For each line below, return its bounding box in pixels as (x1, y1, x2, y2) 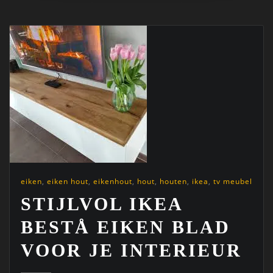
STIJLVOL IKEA (20, 194, 182, 214)
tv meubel (213, 176, 252, 187)
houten (159, 176, 187, 187)
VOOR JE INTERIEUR (20, 240, 242, 261)
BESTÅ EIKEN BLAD (20, 217, 230, 238)
